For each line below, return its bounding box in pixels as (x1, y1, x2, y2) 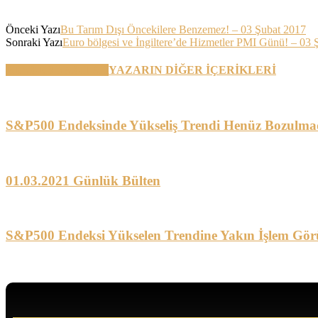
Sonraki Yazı (6, 35, 62, 48)
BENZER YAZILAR (6, 64, 109, 77)
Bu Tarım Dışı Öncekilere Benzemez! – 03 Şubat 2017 (60, 23, 306, 35)
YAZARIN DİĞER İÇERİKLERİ (109, 64, 276, 77)
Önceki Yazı (6, 23, 60, 35)
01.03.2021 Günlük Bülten (6, 172, 160, 188)
